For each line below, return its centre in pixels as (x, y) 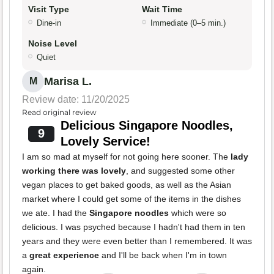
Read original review (59, 113)
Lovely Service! (105, 142)
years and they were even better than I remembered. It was (137, 241)
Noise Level (53, 44)
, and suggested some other (180, 171)
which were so (198, 213)
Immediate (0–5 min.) (188, 23)
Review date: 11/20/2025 (76, 100)
